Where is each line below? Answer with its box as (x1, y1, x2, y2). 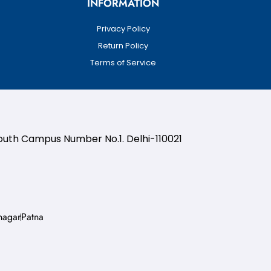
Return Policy (98, 40, 148, 51)
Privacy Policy (96, 23, 150, 34)
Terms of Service (90, 57, 156, 68)
